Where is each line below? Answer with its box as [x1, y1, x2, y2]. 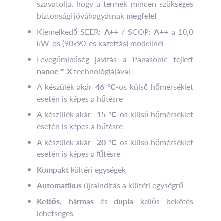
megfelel [126, 9, 157, 21]
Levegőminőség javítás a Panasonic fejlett [37, 53, 193, 65]
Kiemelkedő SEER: [37, 25, 104, 37]
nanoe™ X [37, 65, 73, 76]
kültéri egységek [69, 163, 126, 175]
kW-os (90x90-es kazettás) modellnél [37, 37, 164, 49]
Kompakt [37, 163, 69, 175]
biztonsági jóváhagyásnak [37, 9, 127, 21]
